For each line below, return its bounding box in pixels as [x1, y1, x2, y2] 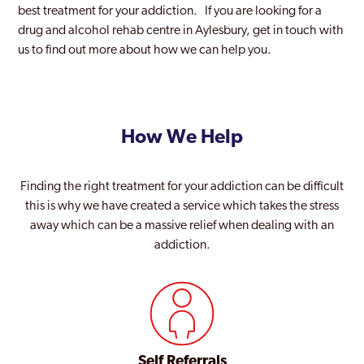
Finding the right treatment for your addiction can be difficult [20, 180, 344, 193]
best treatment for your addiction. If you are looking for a [18, 5, 323, 18]
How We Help [121, 128, 243, 148]
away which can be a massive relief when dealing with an [30, 219, 334, 232]
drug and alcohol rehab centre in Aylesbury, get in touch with [18, 24, 344, 37]
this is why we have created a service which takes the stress [25, 200, 339, 213]
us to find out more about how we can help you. [18, 44, 272, 57]
